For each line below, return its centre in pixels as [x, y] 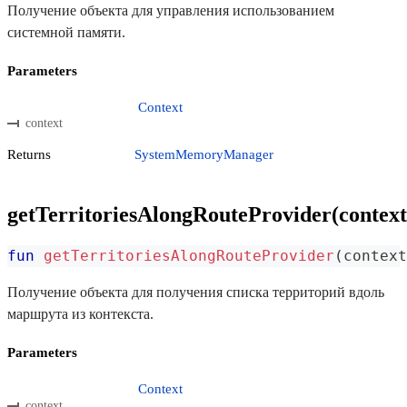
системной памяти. [66, 32]
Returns [29, 155]
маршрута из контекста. [80, 313]
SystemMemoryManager [204, 155]
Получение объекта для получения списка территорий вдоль [196, 292]
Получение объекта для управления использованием [171, 10]
